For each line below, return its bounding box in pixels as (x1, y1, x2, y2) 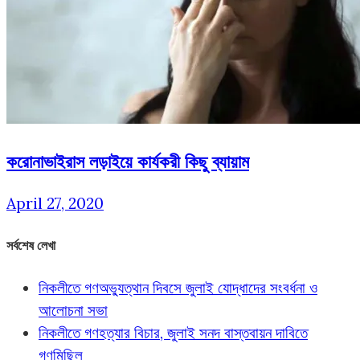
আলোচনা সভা (39, 300, 108, 320)
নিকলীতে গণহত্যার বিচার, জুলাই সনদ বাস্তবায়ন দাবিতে (39, 322, 308, 342)
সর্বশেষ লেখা (6, 236, 55, 253)
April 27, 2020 (6, 194, 104, 214)
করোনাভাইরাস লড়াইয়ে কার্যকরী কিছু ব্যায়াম (6, 149, 249, 173)
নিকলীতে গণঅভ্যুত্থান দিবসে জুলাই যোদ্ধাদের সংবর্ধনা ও (39, 277, 317, 297)
